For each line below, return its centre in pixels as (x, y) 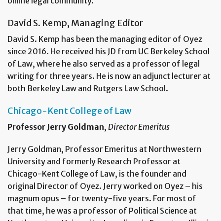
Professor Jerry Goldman (56, 127)
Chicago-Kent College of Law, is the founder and (97, 174)
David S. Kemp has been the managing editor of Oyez (105, 39)
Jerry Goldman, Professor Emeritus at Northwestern (104, 149)
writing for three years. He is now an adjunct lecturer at (109, 76)
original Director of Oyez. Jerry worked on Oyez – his (105, 186)
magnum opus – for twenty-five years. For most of (102, 199)
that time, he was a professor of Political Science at (102, 211)
